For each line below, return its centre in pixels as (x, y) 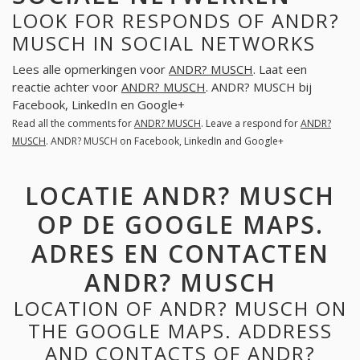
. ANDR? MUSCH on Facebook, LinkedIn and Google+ (165, 141)
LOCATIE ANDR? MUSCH (180, 195)
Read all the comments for (73, 124)
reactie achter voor (67, 87)
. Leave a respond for (251, 124)
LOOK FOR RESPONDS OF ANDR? (176, 20)
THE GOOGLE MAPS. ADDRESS (180, 330)
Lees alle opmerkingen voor (90, 70)
